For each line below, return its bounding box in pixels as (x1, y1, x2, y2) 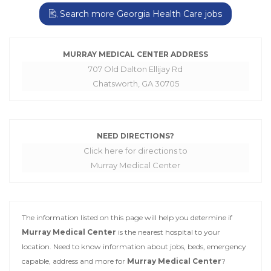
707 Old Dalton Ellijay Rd (88, 64, 183, 74)
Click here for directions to (83, 146, 188, 156)
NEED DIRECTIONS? (97, 131, 174, 141)
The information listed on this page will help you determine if (22, 213, 232, 223)
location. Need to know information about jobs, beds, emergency (22, 242, 246, 252)
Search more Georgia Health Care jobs (57, 8, 222, 20)
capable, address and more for (22, 256, 127, 266)
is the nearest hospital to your (116, 227, 220, 237)
